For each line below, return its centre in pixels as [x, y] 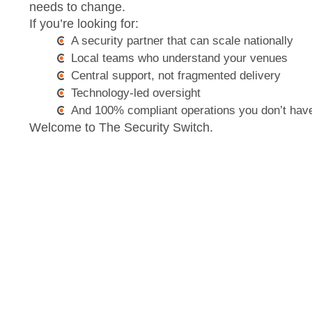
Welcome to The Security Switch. [121, 127]
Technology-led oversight [136, 93]
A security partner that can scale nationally [182, 41]
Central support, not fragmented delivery [176, 76]
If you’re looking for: [84, 24]
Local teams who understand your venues [179, 58]
